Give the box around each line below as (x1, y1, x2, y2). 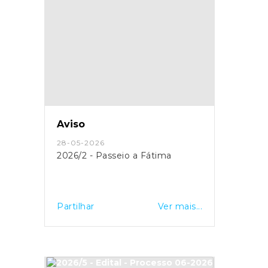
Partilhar (57, 200, 95, 212)
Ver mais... (157, 200, 202, 212)
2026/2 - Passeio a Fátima (57, 150, 172, 161)
